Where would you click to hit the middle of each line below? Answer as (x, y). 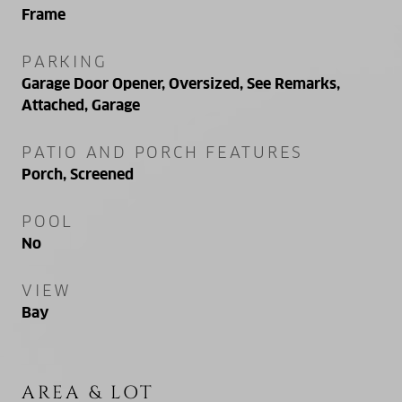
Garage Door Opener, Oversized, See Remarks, (181, 83)
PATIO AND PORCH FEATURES (162, 152)
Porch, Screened (78, 174)
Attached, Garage (81, 105)
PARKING (65, 61)
